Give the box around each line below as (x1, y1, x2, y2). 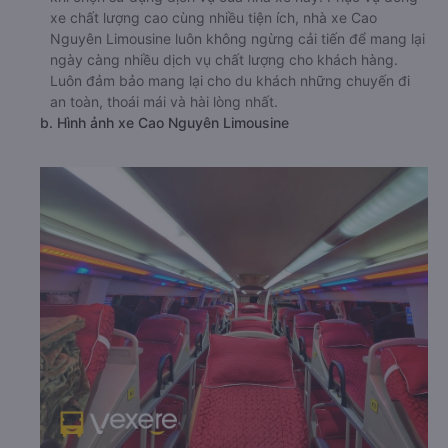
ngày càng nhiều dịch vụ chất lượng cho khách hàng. (50, 50, 398, 68)
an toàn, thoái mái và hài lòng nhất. (50, 92, 278, 110)
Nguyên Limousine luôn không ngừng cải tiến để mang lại (50, 29, 425, 47)
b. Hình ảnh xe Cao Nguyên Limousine (40, 113, 289, 131)
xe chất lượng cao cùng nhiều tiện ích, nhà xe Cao (50, 8, 377, 26)
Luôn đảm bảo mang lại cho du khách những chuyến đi (50, 71, 410, 89)
